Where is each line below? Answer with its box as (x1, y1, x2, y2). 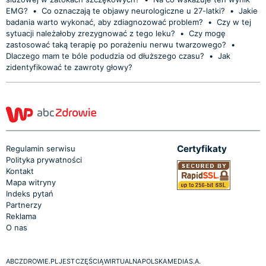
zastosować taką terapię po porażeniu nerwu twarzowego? (6, 39, 229, 49)
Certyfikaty (177, 142, 227, 154)
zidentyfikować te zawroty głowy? (6, 62, 132, 72)
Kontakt (6, 166, 34, 176)
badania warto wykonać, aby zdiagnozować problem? (6, 17, 203, 27)
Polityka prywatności (6, 154, 82, 164)
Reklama (6, 211, 36, 221)
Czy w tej (217, 17, 251, 27)
